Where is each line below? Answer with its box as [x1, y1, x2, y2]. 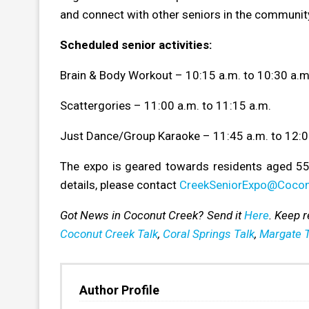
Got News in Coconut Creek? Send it [60, 208, 244, 222]
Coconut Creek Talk [60, 226, 158, 241]
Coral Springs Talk [163, 226, 255, 241]
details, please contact [60, 177, 179, 192]
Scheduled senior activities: [60, 37, 212, 52]
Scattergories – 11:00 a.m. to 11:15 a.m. [60, 98, 271, 112]
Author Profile [79, 282, 159, 297]
